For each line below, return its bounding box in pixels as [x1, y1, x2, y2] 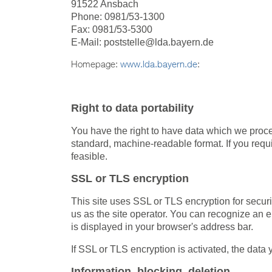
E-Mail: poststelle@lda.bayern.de [71, 36, 214, 47]
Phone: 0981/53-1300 [71, 11, 165, 22]
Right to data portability [71, 101, 194, 114]
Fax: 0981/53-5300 [71, 24, 152, 35]
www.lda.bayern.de [120, 58, 197, 69]
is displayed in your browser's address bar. [71, 221, 253, 232]
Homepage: [71, 58, 120, 69]
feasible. [71, 151, 107, 161]
